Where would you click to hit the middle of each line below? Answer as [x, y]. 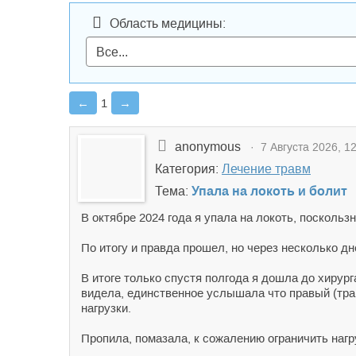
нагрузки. [106, 308]
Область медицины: [168, 23]
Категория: [188, 169]
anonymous [209, 147]
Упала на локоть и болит [269, 191]
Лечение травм [266, 169]
